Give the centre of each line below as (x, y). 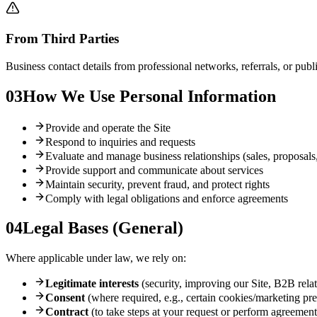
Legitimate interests (92, 284)
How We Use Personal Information (149, 96)
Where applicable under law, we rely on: (96, 258)
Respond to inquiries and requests (120, 142)
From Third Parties (62, 39)
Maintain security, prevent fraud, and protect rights (157, 184)
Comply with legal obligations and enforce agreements (167, 198)
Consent (65, 298)
